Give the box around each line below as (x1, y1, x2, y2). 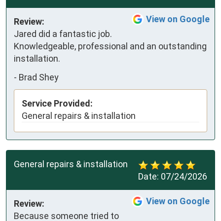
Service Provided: (22, 98, 93, 109)
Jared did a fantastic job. (14, 29, 112, 39)
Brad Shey (19, 72, 59, 82)
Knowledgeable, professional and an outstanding (14, 41, 207, 52)
